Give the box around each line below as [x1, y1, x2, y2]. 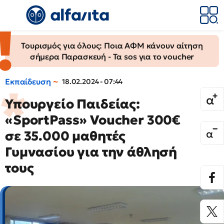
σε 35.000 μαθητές [5, 128, 126, 144]
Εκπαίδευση [5, 76, 51, 86]
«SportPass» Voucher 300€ [5, 112, 181, 128]
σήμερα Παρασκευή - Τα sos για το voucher [29, 51, 194, 61]
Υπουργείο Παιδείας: [5, 96, 140, 112]
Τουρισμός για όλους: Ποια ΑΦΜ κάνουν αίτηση [21, 40, 203, 50]
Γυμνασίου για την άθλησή [5, 144, 177, 160]
